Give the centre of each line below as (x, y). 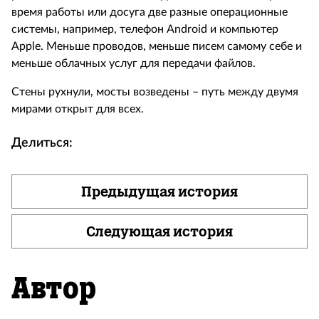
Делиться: (42, 143)
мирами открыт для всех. (78, 109)
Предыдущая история (159, 192)
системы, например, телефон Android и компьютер (145, 29)
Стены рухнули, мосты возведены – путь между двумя (155, 92)
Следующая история (159, 231)
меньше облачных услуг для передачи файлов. (134, 63)
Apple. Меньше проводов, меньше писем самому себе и (157, 46)
